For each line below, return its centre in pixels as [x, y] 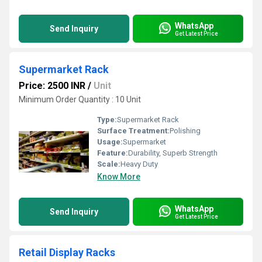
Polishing [185, 131]
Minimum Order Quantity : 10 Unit [80, 99]
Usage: [110, 142]
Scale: [109, 164]
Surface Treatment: [133, 131]
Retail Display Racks [67, 252]
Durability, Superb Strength [173, 153]
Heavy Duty [139, 164]
